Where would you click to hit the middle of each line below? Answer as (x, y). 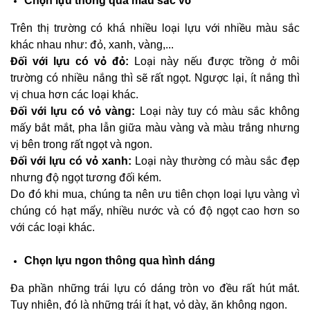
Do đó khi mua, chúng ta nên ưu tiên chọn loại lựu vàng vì (155, 194)
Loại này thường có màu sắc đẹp (216, 161)
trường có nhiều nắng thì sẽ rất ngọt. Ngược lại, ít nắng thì (155, 78)
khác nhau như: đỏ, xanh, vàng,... (92, 45)
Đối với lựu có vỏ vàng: (73, 111)
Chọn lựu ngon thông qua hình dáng (120, 261)
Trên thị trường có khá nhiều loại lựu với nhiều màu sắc (155, 28)
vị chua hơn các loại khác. (74, 95)
